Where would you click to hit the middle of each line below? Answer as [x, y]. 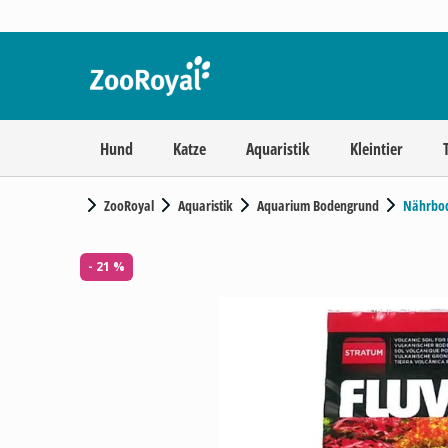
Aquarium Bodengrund [318, 205]
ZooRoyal [129, 205]
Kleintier [376, 149]
